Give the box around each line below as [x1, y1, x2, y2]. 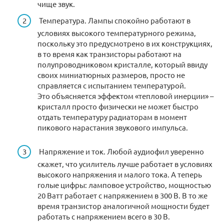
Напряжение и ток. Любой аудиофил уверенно [37, 146, 204, 156]
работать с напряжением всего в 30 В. [37, 211, 170, 221]
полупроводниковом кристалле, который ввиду [37, 59, 207, 69]
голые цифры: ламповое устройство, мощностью [37, 180, 211, 190]
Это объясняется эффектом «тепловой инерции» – [37, 91, 213, 101]
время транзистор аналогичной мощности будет [37, 201, 209, 211]
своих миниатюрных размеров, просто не [37, 70, 185, 80]
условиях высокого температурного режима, [37, 28, 196, 38]
